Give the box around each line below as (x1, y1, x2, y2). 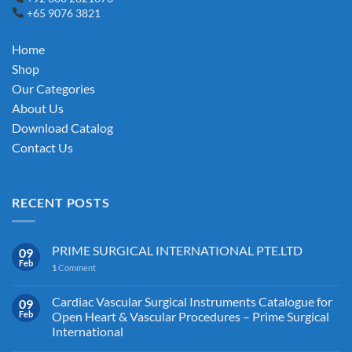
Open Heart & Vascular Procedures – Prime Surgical (52, 309, 329, 324)
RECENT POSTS (12, 194, 110, 210)
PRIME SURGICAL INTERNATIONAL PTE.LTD (52, 243, 302, 258)
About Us (12, 100, 64, 115)
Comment (57, 262, 96, 273)
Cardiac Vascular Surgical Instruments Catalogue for (52, 294, 332, 310)
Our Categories (12, 80, 95, 96)
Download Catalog (12, 119, 113, 135)
